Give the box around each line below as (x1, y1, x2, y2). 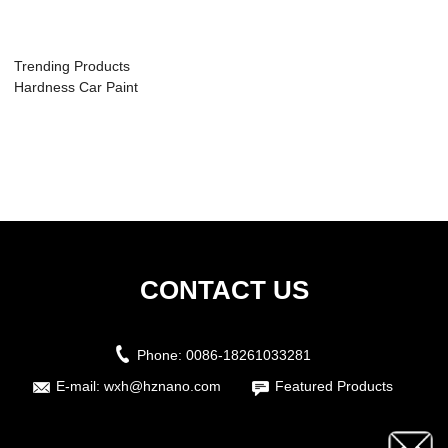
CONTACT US (139, 275, 309, 306)
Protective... (14, 100, 90, 117)
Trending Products (14, 58, 131, 75)
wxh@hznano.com (103, 378, 221, 395)
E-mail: (55, 378, 104, 395)
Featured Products (274, 378, 393, 395)
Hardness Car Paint (14, 79, 139, 96)
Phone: (137, 347, 186, 364)
